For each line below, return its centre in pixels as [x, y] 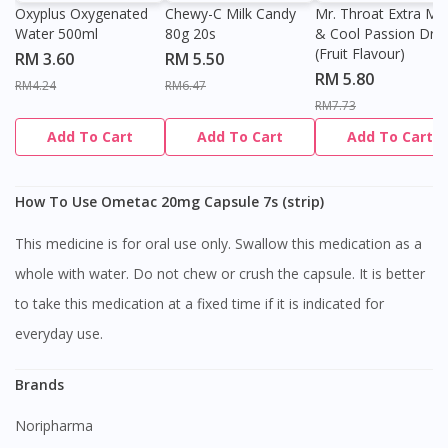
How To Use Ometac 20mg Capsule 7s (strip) [169, 202]
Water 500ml [56, 34]
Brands [44, 384]
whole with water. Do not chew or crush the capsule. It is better [220, 273]
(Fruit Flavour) [360, 54]
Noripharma [59, 426]
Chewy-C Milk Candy [230, 14]
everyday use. [59, 333]
